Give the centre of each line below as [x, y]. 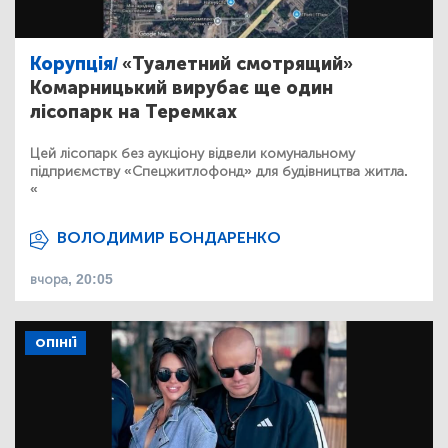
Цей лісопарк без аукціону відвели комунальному [192, 154]
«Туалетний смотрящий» [237, 64]
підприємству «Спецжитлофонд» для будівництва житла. [219, 172]
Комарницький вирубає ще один [181, 88]
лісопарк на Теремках [133, 112]
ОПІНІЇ [55, 343]
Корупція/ [74, 64]
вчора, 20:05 [71, 280]
